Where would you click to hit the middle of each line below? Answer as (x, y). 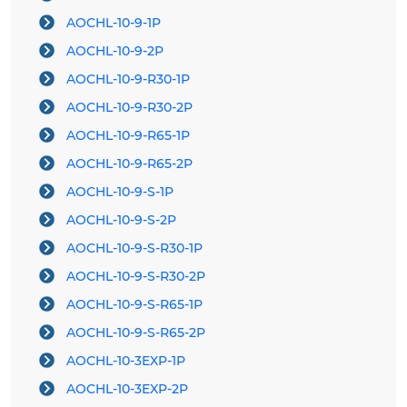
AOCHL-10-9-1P (114, 23)
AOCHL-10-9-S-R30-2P (136, 277)
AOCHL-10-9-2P (115, 51)
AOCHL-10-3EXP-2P (127, 389)
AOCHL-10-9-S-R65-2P (136, 333)
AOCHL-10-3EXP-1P (126, 361)
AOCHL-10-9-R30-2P (129, 108)
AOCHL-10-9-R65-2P (129, 164)
